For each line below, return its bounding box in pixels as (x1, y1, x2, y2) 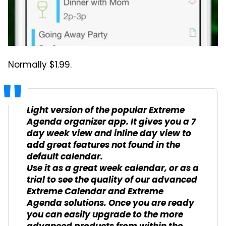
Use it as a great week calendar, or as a (27, 161, 199, 177)
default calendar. (27, 150, 103, 165)
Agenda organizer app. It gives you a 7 (27, 115, 196, 130)
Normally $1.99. (8, 59, 72, 73)
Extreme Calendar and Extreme (27, 185, 163, 200)
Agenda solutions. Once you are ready (27, 196, 194, 211)
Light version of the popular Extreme (27, 103, 185, 119)
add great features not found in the (27, 138, 180, 153)
